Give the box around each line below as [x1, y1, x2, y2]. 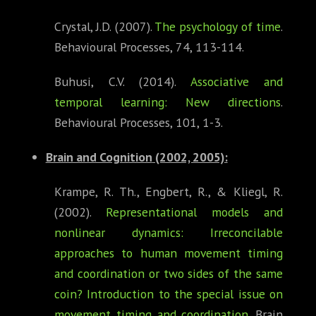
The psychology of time [154, 18, 281, 35]
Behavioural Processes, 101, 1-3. [54, 114, 223, 131]
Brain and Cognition [45, 149, 152, 166]
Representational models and [106, 204, 283, 221]
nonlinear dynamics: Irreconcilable [54, 224, 283, 241]
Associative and [190, 73, 283, 90]
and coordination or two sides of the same [54, 265, 283, 282]
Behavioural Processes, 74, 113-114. [54, 39, 244, 56]
